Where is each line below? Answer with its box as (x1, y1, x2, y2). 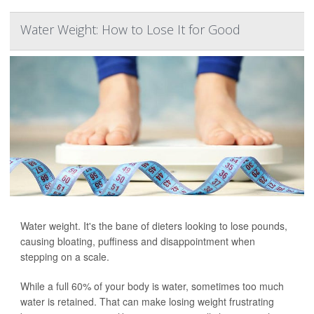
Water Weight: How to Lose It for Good (20, 21, 240, 39)
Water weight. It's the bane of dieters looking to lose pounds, (20, 219, 287, 233)
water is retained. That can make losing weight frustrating (20, 294, 274, 309)
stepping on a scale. (20, 250, 109, 264)
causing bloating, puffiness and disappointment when (20, 234, 255, 249)
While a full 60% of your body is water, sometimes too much (20, 279, 284, 294)
